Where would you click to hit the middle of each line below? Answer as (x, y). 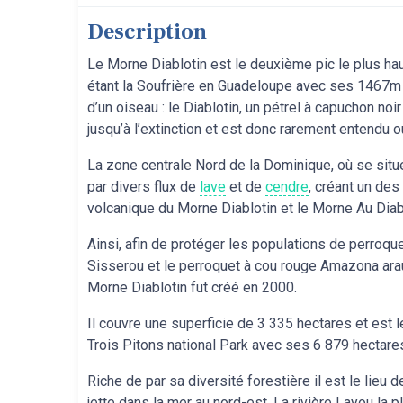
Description (152, 32)
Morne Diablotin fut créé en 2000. (194, 287)
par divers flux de (143, 187)
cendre (287, 187)
